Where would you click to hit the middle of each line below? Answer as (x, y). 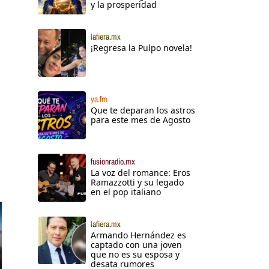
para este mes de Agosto (141, 120)
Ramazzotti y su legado (137, 183)
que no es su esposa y (135, 255)
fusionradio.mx (113, 162)
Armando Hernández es (138, 235)
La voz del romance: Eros (141, 173)
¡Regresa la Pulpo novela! (141, 48)
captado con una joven (136, 245)
